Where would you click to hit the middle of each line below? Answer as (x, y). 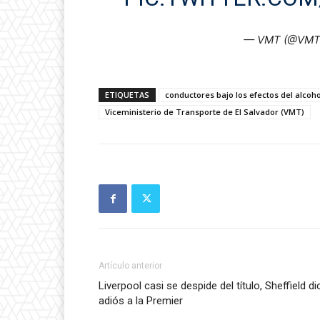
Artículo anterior (130, 266)
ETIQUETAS (127, 95)
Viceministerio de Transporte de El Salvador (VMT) (205, 112)
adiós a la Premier (141, 301)
